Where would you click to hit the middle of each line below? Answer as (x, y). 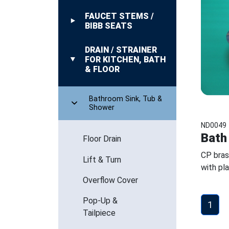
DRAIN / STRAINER (121, 50)
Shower (102, 108)
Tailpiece (99, 213)
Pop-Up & (100, 201)
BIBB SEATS (109, 26)
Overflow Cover (110, 180)
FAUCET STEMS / (119, 16)
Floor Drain (102, 139)
